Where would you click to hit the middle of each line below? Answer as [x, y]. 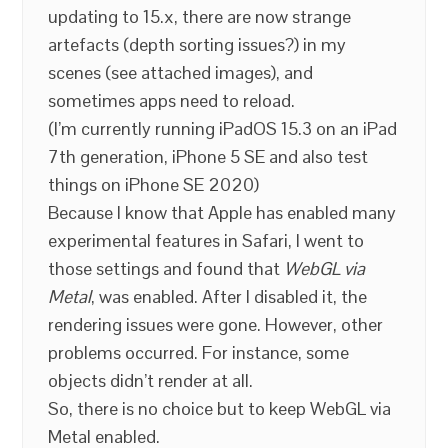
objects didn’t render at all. [151, 380]
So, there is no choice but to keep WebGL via [220, 408]
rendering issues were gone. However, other [216, 324]
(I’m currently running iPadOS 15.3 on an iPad [223, 128]
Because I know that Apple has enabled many [222, 212]
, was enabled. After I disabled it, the [229, 296]
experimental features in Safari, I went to [206, 240]
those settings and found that [166, 268]
